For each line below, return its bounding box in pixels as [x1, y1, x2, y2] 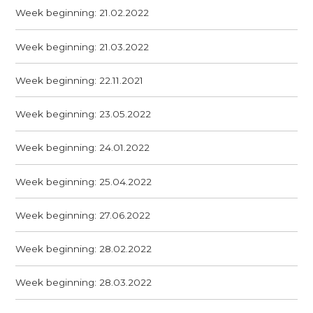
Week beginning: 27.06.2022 [15, 209, 151, 221]
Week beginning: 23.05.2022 [15, 108, 152, 120]
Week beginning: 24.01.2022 [15, 142, 150, 154]
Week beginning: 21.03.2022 [15, 41, 150, 52]
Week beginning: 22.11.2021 [15, 74, 144, 86]
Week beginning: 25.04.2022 [15, 175, 152, 187]
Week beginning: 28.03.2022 [15, 277, 152, 289]
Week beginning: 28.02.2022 [15, 243, 152, 255]
